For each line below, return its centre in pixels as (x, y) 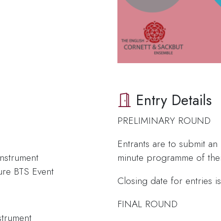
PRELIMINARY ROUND (164, 120)
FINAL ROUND (148, 204)
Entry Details (172, 100)
